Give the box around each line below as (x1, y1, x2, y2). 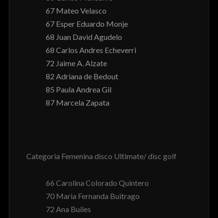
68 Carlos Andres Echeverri (45, 45, 136, 55)
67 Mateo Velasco (45, 6, 107, 16)
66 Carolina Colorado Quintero (45, 178, 149, 188)
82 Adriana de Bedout (45, 72, 118, 81)
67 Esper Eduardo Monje (45, 19, 128, 29)
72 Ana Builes (45, 204, 91, 214)
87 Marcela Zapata (45, 98, 109, 108)
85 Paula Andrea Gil (45, 85, 111, 94)
